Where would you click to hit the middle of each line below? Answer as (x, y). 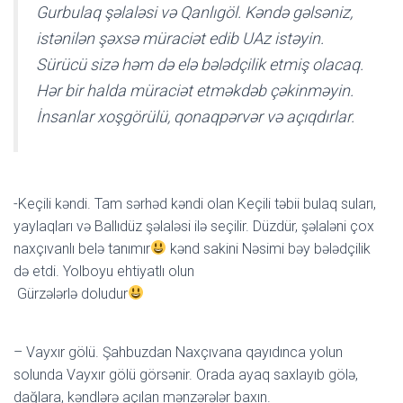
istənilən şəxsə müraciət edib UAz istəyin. (180, 38)
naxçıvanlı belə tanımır (82, 248)
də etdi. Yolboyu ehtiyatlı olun (104, 271)
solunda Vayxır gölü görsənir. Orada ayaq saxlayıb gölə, (186, 374)
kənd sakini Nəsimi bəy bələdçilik (269, 248)
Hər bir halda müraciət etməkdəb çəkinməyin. (195, 90)
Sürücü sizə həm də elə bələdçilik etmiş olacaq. (200, 64)
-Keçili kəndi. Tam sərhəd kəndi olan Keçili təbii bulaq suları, (195, 203)
